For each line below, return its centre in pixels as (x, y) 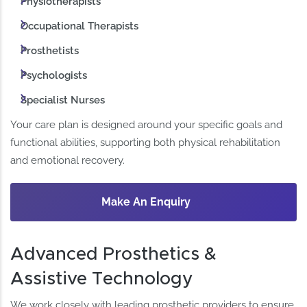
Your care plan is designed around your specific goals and (147, 125)
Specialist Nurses (63, 100)
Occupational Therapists (80, 26)
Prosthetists (50, 51)
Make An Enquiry (146, 202)
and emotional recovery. (68, 161)
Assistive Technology (102, 279)
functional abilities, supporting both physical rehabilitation (146, 143)
